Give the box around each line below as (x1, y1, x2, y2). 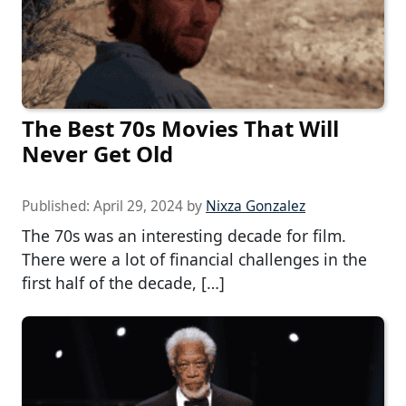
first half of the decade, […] (22, 271, 225, 294)
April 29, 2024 (93, 196, 183, 216)
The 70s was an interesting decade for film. (22, 224, 346, 246)
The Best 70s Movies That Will (22, 112, 339, 143)
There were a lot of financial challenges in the (22, 247, 367, 270)
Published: (22, 196, 93, 216)
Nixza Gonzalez (206, 196, 305, 216)
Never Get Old (22, 138, 173, 169)
